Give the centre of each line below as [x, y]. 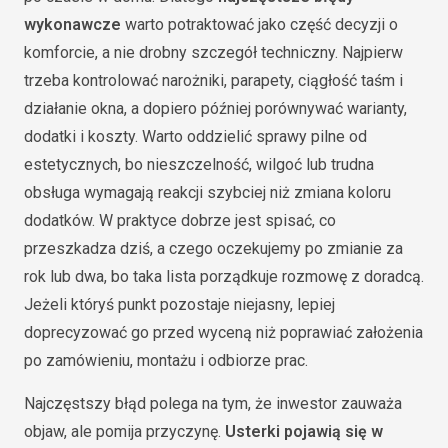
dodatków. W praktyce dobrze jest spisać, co [180, 220]
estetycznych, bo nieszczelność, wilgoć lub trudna [199, 164]
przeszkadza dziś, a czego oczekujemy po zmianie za [213, 248]
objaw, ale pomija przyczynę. [124, 431]
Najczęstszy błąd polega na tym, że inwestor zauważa [213, 403]
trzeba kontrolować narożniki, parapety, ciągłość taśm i [213, 80]
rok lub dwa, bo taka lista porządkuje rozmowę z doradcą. [224, 276]
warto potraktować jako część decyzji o [259, 24]
